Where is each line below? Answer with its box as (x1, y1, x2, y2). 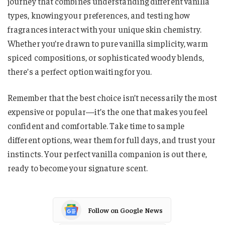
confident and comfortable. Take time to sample (8, 120, 184, 132)
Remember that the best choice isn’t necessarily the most (8, 92, 217, 103)
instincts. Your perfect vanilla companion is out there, (8, 148, 207, 160)
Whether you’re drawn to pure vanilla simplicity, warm (8, 38, 208, 49)
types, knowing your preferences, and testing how (8, 10, 190, 21)
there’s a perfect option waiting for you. (8, 66, 152, 77)
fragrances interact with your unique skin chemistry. (8, 24, 202, 35)
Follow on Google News (88, 205, 163, 214)
